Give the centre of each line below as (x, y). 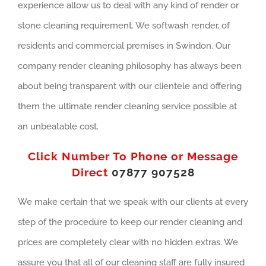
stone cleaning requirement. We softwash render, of (124, 26)
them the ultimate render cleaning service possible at (127, 107)
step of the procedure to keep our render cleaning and (130, 222)
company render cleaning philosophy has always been (130, 66)
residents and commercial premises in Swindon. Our (124, 46)
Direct (91, 173)
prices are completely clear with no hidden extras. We (128, 243)
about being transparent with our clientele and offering (130, 86)
